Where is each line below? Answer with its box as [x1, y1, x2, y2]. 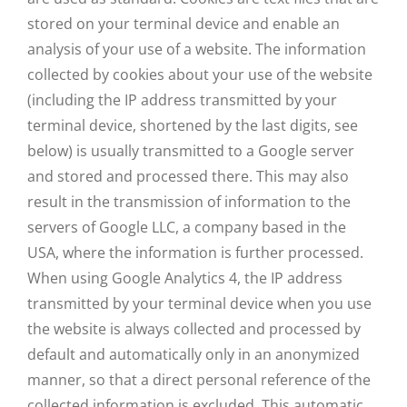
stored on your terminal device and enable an [27, 14, 340, 34]
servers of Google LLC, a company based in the [27, 217, 346, 237]
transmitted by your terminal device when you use [27, 293, 372, 313]
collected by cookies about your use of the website [27, 65, 372, 84]
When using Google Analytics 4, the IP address [27, 268, 342, 288]
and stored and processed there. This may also [27, 166, 349, 186]
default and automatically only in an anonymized [27, 344, 360, 364]
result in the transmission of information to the [27, 192, 351, 212]
